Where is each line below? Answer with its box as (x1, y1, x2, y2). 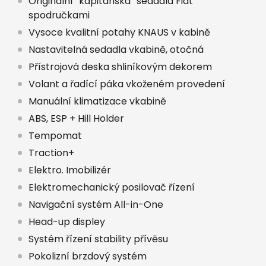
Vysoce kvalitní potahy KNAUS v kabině (28, 25, 210, 39)
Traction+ (28, 145, 74, 160)
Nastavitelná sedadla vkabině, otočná (28, 42, 204, 56)
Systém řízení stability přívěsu (28, 232, 168, 246)
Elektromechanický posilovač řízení (28, 180, 195, 194)
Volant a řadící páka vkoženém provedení (28, 77, 225, 91)
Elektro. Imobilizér (28, 163, 111, 177)
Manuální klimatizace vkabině (28, 94, 166, 108)
